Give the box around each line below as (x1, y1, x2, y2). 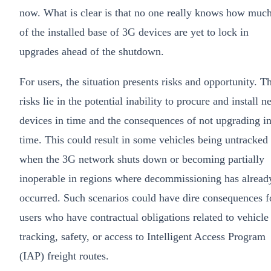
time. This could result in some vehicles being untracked (19, 134, 268, 146)
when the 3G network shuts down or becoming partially (19, 153, 264, 166)
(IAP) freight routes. (19, 250, 109, 263)
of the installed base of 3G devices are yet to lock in (19, 26, 249, 39)
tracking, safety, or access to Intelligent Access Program (19, 230, 266, 243)
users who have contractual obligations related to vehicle (19, 211, 269, 224)
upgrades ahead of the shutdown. (19, 45, 164, 58)
